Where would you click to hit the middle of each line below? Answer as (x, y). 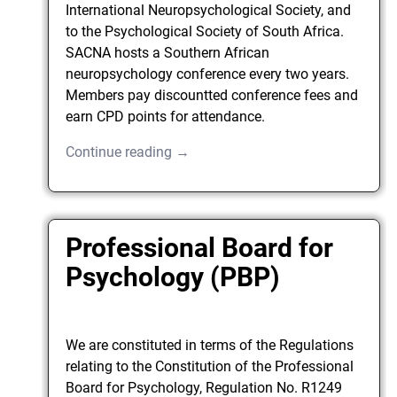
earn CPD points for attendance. (166, 116)
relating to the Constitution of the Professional (210, 367)
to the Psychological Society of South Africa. (205, 31)
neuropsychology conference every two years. (208, 74)
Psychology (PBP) (173, 277)
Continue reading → (128, 152)
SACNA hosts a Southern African (168, 52)
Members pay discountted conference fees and (212, 95)
